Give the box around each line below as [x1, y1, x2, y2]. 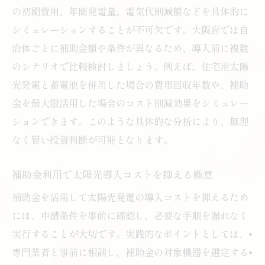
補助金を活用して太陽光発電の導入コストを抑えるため [12, 189, 248, 204]
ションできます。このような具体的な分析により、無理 [12, 114, 248, 128]
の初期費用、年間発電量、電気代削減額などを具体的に [12, 4, 248, 18]
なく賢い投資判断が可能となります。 [12, 132, 173, 147]
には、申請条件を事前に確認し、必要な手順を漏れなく [12, 208, 248, 222]
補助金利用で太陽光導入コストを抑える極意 [12, 166, 213, 182]
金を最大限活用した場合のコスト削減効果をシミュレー [12, 95, 248, 110]
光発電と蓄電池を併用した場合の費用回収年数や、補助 [12, 77, 248, 92]
